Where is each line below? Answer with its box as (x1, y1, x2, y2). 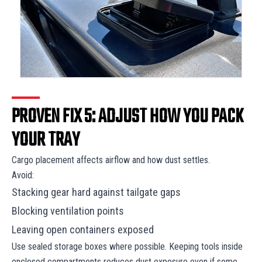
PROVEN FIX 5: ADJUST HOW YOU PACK (12, 102, 243, 132)
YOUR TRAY (12, 125, 80, 156)
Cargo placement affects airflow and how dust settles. (12, 154, 212, 166)
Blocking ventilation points (12, 204, 126, 217)
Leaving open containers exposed (12, 223, 156, 236)
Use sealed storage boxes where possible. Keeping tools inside (12, 240, 243, 252)
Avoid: (12, 169, 36, 181)
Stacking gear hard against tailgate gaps (12, 185, 183, 198)
